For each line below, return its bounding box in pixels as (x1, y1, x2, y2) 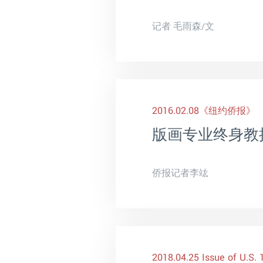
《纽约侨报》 (199, 105, 255, 117)
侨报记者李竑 (152, 167, 208, 180)
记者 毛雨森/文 (152, 21, 214, 33)
